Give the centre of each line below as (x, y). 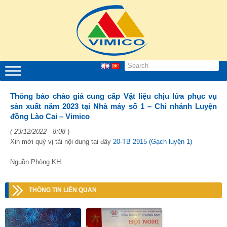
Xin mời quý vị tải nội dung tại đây (62, 142)
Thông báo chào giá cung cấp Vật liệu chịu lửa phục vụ (113, 96)
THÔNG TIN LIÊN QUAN (63, 190)
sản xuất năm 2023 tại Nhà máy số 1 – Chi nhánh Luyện (113, 106)
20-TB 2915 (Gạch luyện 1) (153, 142)
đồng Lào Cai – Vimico (50, 116)
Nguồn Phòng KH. (36, 162)
